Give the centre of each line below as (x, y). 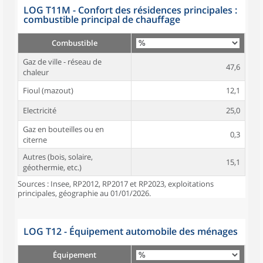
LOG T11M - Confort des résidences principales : (130, 10)
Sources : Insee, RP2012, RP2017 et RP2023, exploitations (116, 184)
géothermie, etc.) (52, 167)
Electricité (40, 110)
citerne (35, 140)
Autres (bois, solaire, (58, 157)
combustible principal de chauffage (102, 19)
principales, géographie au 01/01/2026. (84, 193)
